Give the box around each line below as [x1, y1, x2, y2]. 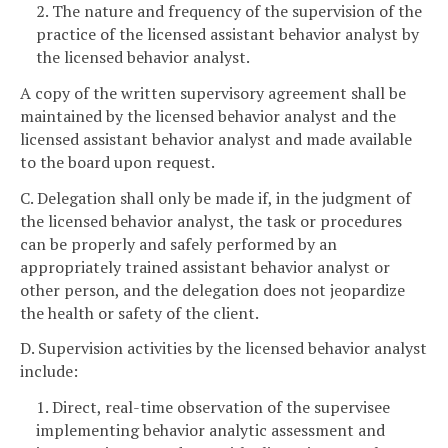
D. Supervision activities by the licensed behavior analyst [20, 337, 427, 360]
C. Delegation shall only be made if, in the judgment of [20, 186, 411, 209]
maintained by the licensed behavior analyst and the [20, 104, 396, 127]
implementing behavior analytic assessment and [36, 419, 385, 442]
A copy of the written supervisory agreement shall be [20, 81, 406, 104]
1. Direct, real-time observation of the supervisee [36, 396, 390, 419]
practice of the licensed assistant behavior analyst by [36, 23, 419, 46]
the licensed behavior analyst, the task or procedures [20, 209, 402, 232]
